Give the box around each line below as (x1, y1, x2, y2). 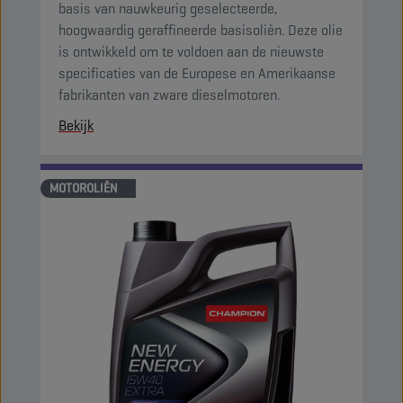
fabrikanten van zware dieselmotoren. (58, 85, 280, 104)
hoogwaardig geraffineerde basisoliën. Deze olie (58, 21, 343, 40)
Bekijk (58, 116, 94, 135)
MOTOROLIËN (49, 180, 118, 196)
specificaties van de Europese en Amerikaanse (58, 64, 336, 83)
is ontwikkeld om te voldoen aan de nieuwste (58, 42, 324, 61)
